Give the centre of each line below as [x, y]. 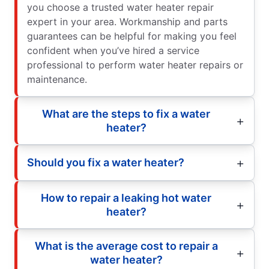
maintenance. [57, 79]
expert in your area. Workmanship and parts [127, 21]
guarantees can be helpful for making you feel [132, 36]
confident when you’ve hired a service [113, 50]
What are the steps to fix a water [126, 113]
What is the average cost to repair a [126, 246]
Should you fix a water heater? [106, 163]
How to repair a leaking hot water [126, 198]
